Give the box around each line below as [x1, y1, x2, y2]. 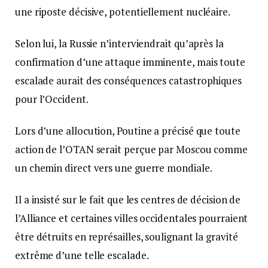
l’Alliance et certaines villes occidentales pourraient [15, 211, 248, 226]
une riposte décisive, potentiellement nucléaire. [15, 5, 230, 19]
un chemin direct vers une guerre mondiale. [15, 161, 212, 175]
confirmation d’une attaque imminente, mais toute [15, 55, 245, 69]
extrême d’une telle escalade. [15, 248, 149, 263]
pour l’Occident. [15, 92, 89, 106]
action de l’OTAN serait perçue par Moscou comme [15, 142, 248, 157]
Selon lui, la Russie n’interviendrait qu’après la [15, 36, 224, 51]
